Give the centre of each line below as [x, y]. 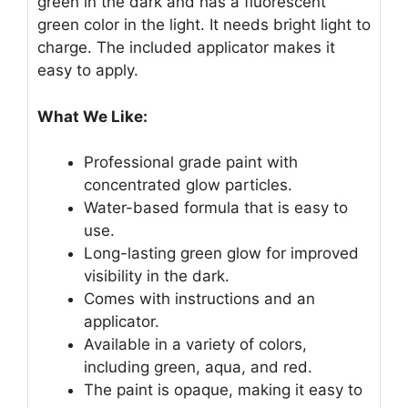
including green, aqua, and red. [198, 367]
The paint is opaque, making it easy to [223, 390]
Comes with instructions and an [199, 299]
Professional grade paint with [191, 163]
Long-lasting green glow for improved [221, 254]
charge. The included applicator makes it [186, 48]
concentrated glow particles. [188, 185]
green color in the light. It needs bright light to [204, 25]
